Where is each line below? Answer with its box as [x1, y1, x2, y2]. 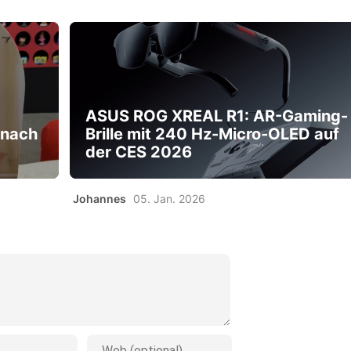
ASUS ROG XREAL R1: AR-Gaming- [85, 106, 348, 125]
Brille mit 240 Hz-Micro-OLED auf [85, 124, 339, 143]
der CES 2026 [85, 142, 192, 161]
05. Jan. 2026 [132, 191, 205, 205]
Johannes [72, 191, 126, 205]
